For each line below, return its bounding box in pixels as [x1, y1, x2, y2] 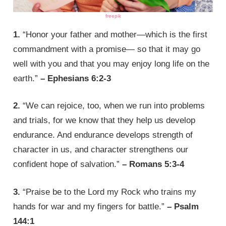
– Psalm [167, 201, 199, 211]
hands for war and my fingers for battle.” [13, 201, 167, 211]
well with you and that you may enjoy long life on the [13, 59, 210, 69]
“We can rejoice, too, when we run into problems [20, 101, 205, 111]
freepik [105, 13, 121, 19]
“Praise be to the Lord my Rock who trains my [20, 187, 197, 197]
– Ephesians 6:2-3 [40, 73, 111, 83]
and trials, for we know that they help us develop [13, 116, 196, 126]
